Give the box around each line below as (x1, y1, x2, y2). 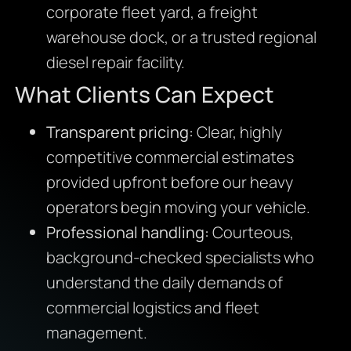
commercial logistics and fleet (45, 297, 259, 319)
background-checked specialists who (45, 247, 314, 269)
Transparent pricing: (45, 121, 194, 143)
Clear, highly (193, 121, 282, 143)
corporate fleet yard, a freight (45, 2, 258, 24)
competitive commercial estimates (45, 147, 294, 168)
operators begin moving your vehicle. (45, 197, 310, 219)
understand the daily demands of (45, 272, 283, 294)
